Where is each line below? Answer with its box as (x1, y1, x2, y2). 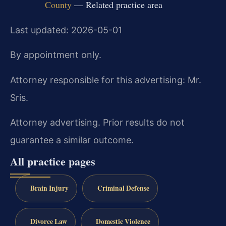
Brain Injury (30, 183, 69, 194)
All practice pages (10, 153, 95, 170)
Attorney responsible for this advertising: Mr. (10, 74, 201, 85)
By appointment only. (10, 49, 101, 61)
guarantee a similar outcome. (10, 135, 134, 146)
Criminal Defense (97, 183, 149, 194)
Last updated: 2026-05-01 (10, 24, 122, 35)
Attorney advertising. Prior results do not (10, 117, 185, 128)
